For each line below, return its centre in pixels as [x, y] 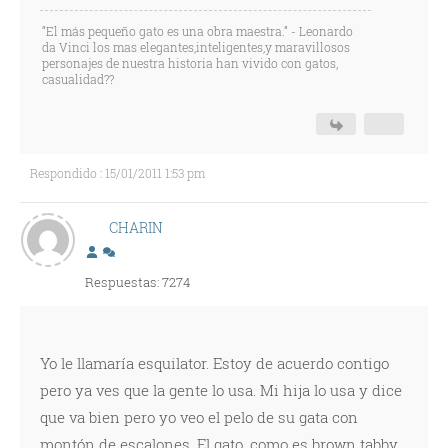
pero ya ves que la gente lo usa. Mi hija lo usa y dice [221, 390]
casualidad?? [78, 79]
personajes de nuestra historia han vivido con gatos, [190, 63]
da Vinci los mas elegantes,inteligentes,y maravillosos [196, 47]
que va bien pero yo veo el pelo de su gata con [199, 417]
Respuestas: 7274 [137, 282]
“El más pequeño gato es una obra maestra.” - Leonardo [197, 31]
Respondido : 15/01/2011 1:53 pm [117, 173]
